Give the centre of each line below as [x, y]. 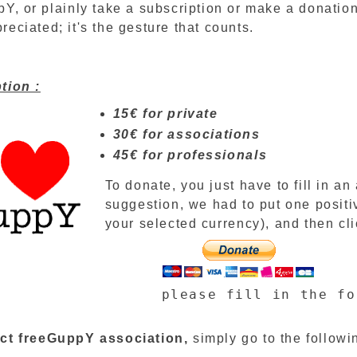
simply [215, 338]
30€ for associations [186, 134]
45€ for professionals [190, 155]
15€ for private [165, 113]
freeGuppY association [101, 338]
